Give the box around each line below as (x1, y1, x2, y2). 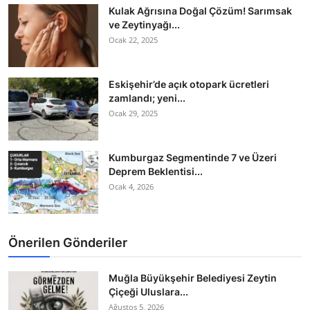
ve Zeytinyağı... (109, 19, 180, 31)
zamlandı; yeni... (109, 92, 185, 104)
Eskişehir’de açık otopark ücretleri (109, 78, 269, 91)
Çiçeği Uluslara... (109, 286, 188, 298)
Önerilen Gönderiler (8, 235, 127, 250)
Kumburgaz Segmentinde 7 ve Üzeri (109, 152, 277, 164)
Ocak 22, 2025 (109, 35, 158, 46)
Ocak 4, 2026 (109, 181, 154, 192)
